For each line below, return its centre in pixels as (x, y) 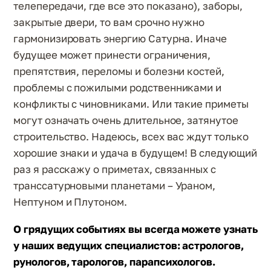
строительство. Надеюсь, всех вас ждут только (131, 136)
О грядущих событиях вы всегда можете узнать (135, 229)
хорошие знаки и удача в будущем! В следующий (135, 153)
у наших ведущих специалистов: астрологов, (129, 245)
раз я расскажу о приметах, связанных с (115, 169)
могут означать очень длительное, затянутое (126, 120)
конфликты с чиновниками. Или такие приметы (131, 104)
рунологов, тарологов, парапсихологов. (115, 262)
